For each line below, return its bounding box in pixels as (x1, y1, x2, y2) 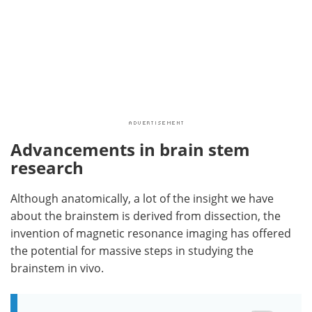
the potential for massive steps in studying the (10, 243, 253, 258)
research (10, 156, 84, 180)
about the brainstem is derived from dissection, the (10, 208, 281, 224)
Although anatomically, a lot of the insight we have (10, 191, 274, 206)
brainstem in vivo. (10, 260, 104, 276)
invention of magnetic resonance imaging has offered (10, 226, 291, 241)
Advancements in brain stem (10, 138, 250, 162)
